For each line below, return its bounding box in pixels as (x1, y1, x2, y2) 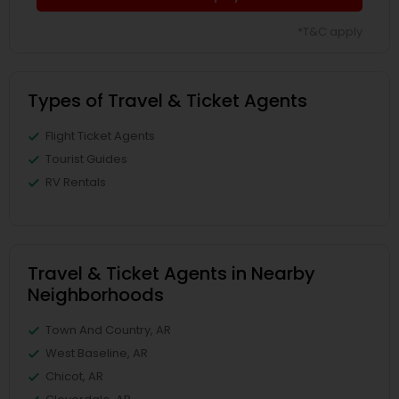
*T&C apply (297, 23, 362, 40)
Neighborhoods (28, 282, 164, 307)
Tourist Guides (45, 151, 127, 167)
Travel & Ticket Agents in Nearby (28, 261, 315, 286)
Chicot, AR (45, 368, 103, 385)
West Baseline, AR (45, 345, 148, 362)
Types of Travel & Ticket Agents (28, 88, 307, 113)
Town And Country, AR (45, 322, 171, 338)
